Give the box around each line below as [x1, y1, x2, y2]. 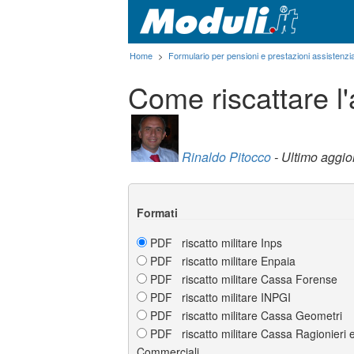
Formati [137, 204, 178, 220]
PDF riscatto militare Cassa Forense [147, 270, 337, 287]
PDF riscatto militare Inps [147, 234, 282, 250]
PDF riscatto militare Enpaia [147, 252, 296, 269]
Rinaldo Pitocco [182, 147, 271, 166]
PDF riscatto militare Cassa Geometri [147, 307, 342, 323]
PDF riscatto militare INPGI [147, 288, 291, 305]
